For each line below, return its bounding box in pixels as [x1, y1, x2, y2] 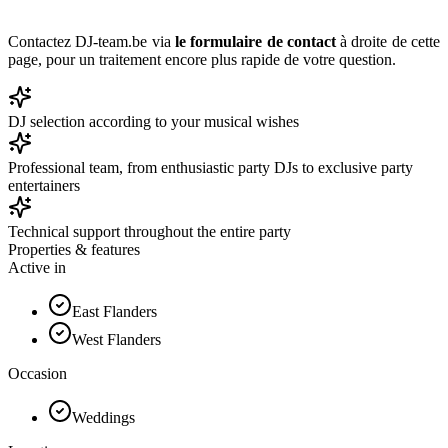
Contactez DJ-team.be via [8, 32, 171, 50]
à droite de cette [335, 32, 441, 50]
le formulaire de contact [170, 32, 336, 50]
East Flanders [72, 302, 157, 320]
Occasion [8, 364, 67, 382]
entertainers [8, 176, 80, 194]
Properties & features [8, 240, 140, 258]
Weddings [72, 408, 135, 426]
